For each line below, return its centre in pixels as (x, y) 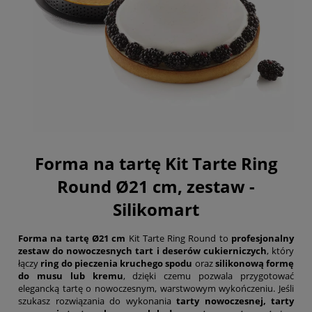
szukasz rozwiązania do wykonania (97, 301)
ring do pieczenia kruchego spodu (117, 264)
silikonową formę (254, 264)
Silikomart (156, 210)
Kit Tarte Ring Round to (179, 239)
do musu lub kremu (71, 276)
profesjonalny (263, 239)
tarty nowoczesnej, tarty (235, 301)
